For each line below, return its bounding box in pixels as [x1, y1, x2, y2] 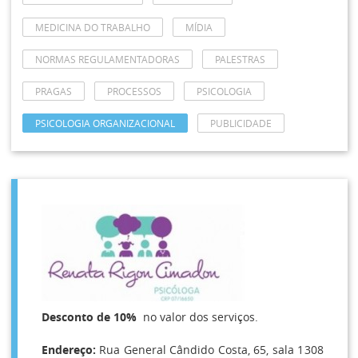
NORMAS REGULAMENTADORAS [34, 53, 180, 66]
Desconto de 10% [41, 309, 137, 324]
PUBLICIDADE [209, 117, 272, 129]
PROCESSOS [106, 85, 161, 97]
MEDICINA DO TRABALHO [34, 21, 150, 34]
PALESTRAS [214, 53, 265, 66]
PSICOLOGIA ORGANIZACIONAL [34, 117, 175, 129]
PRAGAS [34, 85, 72, 97]
